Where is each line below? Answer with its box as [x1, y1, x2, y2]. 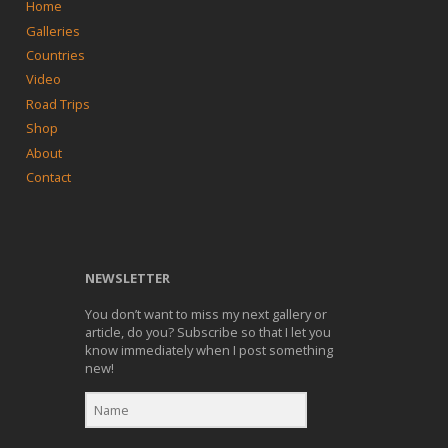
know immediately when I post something [85, 341, 334, 360]
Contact [25, 168, 71, 187]
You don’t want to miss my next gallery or [85, 305, 328, 324]
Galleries [25, 21, 80, 40]
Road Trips [25, 94, 90, 113]
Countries [25, 46, 85, 64]
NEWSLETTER [85, 269, 171, 288]
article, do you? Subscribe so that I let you [85, 323, 332, 342]
